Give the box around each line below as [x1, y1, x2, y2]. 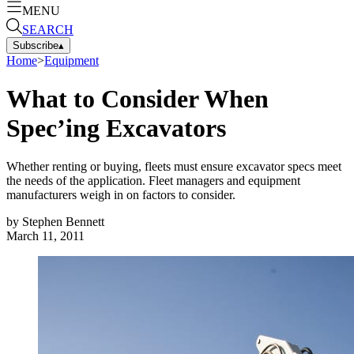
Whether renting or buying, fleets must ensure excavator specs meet [6, 160, 341, 174]
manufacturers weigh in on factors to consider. [6, 188, 235, 202]
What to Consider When [6, 84, 269, 113]
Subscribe [13, 39, 58, 51]
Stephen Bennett [22, 215, 104, 229]
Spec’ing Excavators [6, 113, 226, 142]
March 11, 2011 [6, 229, 85, 243]
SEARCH [22, 22, 73, 36]
